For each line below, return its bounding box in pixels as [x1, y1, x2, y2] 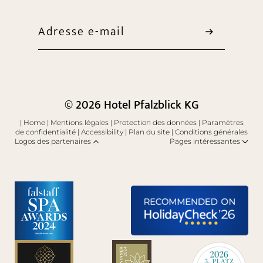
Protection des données [113, 117, 198, 127]
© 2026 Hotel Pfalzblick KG [65, 95, 198, 115]
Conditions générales [175, 127, 248, 136]
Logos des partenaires [15, 136, 91, 146]
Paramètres [201, 117, 244, 127]
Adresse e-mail [38, 21, 124, 42]
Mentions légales [50, 117, 110, 127]
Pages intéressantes [170, 136, 240, 146]
